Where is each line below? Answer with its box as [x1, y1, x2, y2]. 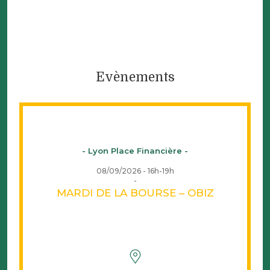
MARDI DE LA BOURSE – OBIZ [56, 186, 214, 199]
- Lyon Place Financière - [82, 145, 188, 155]
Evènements [95, 69, 175, 84]
